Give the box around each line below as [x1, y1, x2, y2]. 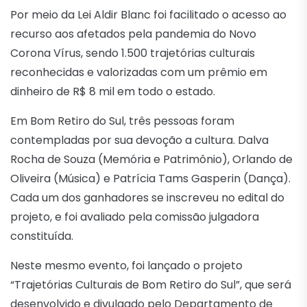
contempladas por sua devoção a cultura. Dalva [10, 132, 269, 149]
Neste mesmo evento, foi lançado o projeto [10, 258, 243, 274]
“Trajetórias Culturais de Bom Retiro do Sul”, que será [10, 277, 291, 293]
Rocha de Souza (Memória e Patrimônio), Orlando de [10, 151, 293, 168]
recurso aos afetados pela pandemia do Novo [10, 26, 256, 42]
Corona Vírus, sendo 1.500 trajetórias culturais [10, 45, 255, 62]
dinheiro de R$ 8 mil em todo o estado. [10, 84, 215, 100]
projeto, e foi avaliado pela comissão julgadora [10, 209, 259, 225]
